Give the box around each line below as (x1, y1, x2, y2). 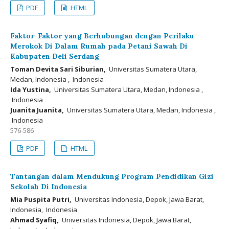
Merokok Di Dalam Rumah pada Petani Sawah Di (10, 41, 188, 51)
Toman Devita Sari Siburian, (10, 64, 106, 74)
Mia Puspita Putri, (10, 195, 72, 204)
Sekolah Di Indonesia (10, 182, 87, 191)
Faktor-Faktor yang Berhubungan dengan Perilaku (10, 31, 194, 40)
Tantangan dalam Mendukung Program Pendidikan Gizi (10, 172, 214, 181)
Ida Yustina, (10, 85, 51, 94)
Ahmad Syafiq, (10, 215, 59, 224)
